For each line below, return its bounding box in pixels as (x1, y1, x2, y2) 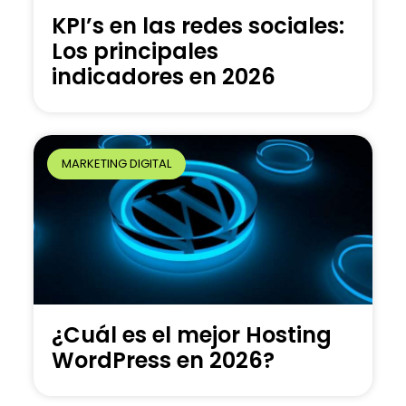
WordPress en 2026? (52, 344, 275, 375)
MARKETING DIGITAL (61, 154, 171, 172)
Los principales (52, 36, 219, 67)
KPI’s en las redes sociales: (52, 11, 345, 42)
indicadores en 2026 (52, 62, 276, 92)
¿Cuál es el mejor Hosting (52, 319, 333, 350)
